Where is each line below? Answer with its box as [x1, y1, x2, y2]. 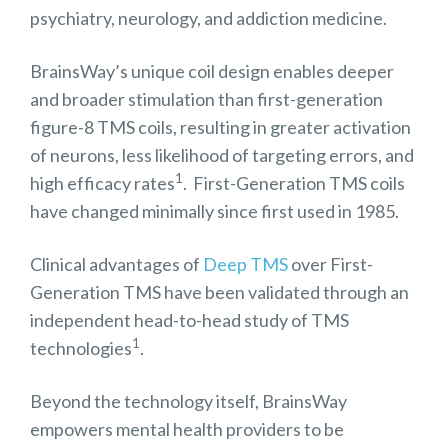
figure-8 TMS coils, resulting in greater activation [30, 116, 411, 139]
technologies [30, 337, 132, 360]
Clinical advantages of [30, 253, 203, 276]
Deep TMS [203, 253, 288, 276]
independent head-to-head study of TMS [30, 309, 349, 332]
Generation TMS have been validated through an [30, 281, 409, 304]
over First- [288, 253, 373, 276]
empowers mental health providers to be [30, 418, 344, 441]
